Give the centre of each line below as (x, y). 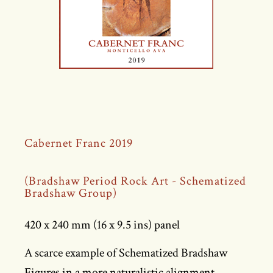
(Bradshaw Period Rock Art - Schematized (135, 181)
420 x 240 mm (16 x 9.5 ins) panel (102, 225)
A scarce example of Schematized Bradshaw (126, 253)
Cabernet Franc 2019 (79, 143)
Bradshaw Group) (71, 193)
